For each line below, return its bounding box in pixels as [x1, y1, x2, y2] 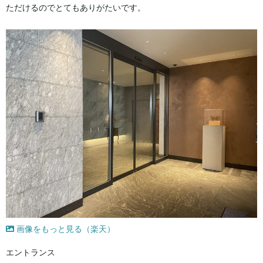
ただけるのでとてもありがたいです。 [6, 2, 146, 12]
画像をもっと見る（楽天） [14, 224, 115, 234]
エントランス [6, 247, 55, 257]
